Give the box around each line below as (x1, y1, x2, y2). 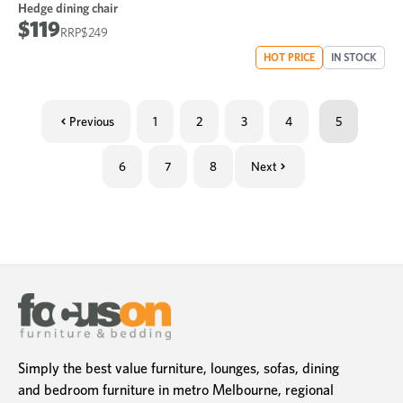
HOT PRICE (264, 49, 315, 64)
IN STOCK (331, 49, 377, 64)
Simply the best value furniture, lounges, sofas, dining (18, 359, 339, 377)
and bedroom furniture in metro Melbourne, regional (18, 381, 334, 399)
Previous (68, 113, 114, 129)
